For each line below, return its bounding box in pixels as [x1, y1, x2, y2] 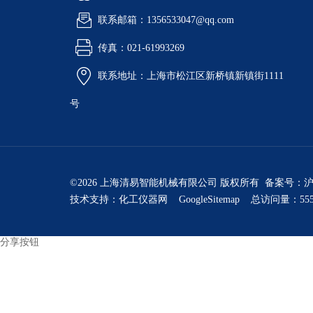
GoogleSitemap [179, 194, 240, 205]
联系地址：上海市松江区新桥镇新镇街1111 [98, 71, 284, 81]
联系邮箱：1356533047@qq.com [98, 15, 234, 25]
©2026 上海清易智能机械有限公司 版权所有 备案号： [70, 177, 304, 188]
